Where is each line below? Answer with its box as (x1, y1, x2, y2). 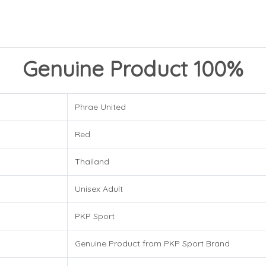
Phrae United (75, 102, 126, 113)
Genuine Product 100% (23, 55, 243, 83)
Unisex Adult (75, 183, 123, 195)
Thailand (75, 156, 109, 167)
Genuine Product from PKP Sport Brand (75, 238, 230, 249)
